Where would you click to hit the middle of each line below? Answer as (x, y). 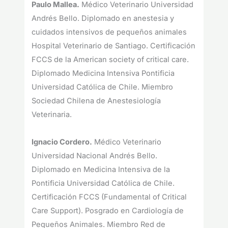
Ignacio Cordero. (62, 142)
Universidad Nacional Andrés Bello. (95, 156)
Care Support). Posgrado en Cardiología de (108, 211)
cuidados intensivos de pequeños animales (109, 32)
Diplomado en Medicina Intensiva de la (101, 170)
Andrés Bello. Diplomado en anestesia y (103, 19)
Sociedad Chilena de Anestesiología (96, 101)
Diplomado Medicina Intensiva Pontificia (103, 74)
